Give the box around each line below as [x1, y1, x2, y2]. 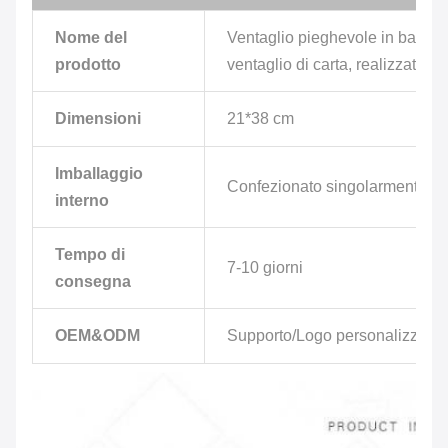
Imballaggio [55, 165, 143, 182]
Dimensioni [55, 110, 141, 127]
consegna [55, 273, 131, 290]
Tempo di [55, 246, 125, 263]
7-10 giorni [227, 259, 303, 276]
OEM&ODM [55, 327, 140, 344]
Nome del [55, 29, 127, 46]
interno [55, 192, 109, 209]
